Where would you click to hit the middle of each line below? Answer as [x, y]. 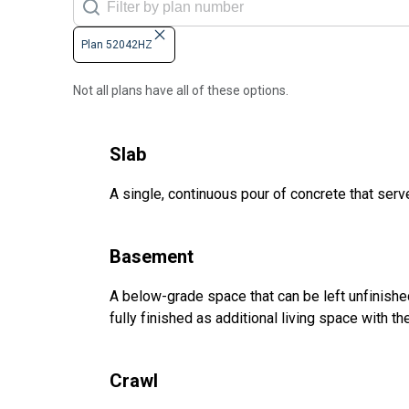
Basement [152, 257]
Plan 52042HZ [117, 45]
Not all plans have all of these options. [181, 91]
